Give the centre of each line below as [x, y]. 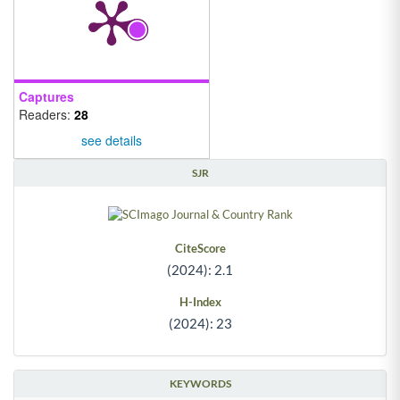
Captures [46, 96]
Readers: [46, 114]
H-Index [200, 301]
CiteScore [200, 248]
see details [112, 140]
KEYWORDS [200, 383]
